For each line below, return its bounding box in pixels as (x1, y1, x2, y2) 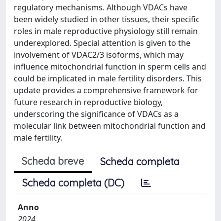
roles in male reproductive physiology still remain (14, 25, 198, 37)
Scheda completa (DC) (22, 176, 124, 189)
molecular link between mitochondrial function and (14, 120, 206, 131)
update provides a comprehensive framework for (14, 84, 198, 96)
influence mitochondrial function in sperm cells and (14, 61, 206, 72)
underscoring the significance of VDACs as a (14, 108, 179, 119)
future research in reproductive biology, (14, 96, 163, 108)
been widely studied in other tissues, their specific (14, 13, 200, 25)
